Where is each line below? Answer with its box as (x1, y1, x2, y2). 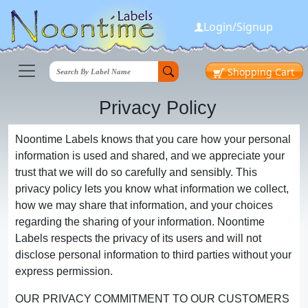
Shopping (228, 65, 272, 78)
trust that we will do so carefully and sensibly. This (15, 166, 257, 178)
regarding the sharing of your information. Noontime (15, 216, 265, 228)
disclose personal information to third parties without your (15, 249, 291, 261)
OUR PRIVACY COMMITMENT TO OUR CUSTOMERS (15, 293, 289, 305)
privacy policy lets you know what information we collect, (15, 183, 289, 195)
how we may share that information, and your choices (15, 199, 273, 211)
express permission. (15, 265, 113, 277)
